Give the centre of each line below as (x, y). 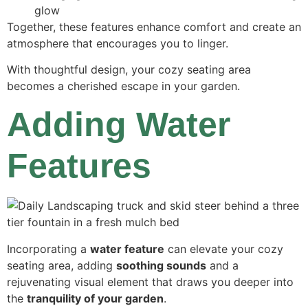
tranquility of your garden (95, 298)
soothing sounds (161, 265)
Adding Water (119, 125)
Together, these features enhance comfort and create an (154, 26)
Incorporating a (48, 249)
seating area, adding (62, 265)
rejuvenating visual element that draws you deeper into (150, 282)
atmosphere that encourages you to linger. (118, 43)
